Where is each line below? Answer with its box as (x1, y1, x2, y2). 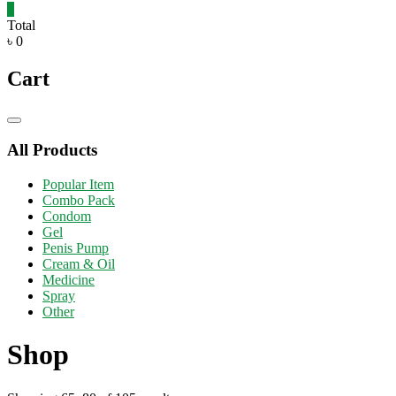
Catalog (13, 119, 52, 133)
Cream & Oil (42, 255, 115, 271)
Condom (42, 208, 91, 224)
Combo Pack (42, 192, 115, 208)
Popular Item (42, 176, 114, 192)
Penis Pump (42, 240, 109, 255)
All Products (7, 141, 97, 160)
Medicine (42, 271, 95, 287)
